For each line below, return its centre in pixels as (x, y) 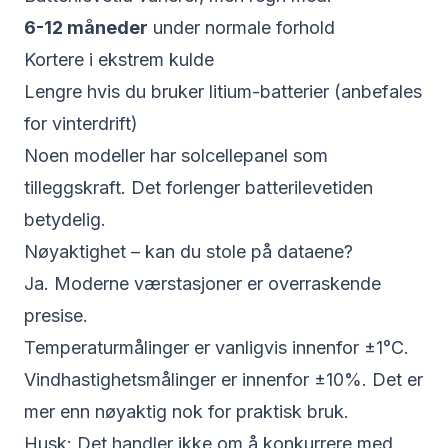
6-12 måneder (86, 27)
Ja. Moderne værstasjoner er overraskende (202, 283)
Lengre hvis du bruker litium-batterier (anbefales (223, 91)
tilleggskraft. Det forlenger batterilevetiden (198, 187)
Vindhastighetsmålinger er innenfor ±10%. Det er (223, 379)
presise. (56, 315)
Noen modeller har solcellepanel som (176, 155)
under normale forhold (241, 27)
